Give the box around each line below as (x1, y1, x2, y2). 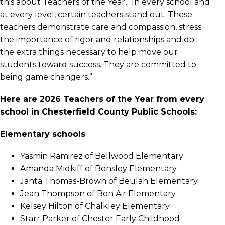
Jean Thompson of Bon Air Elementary (20, 189, 176, 199)
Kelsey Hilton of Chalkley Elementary (20, 201, 170, 211)
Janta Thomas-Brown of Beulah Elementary (20, 176, 198, 186)
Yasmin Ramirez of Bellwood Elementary (20, 151, 183, 161)
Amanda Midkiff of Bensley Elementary (20, 164, 177, 174)
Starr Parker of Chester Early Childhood (20, 214, 180, 224)
